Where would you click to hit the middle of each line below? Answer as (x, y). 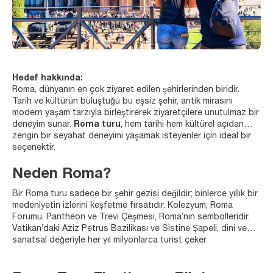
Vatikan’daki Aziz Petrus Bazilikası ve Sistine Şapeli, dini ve (129, 229)
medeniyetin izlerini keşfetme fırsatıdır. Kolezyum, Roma (122, 206)
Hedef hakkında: (48, 78)
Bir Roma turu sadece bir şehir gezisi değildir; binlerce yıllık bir (135, 194)
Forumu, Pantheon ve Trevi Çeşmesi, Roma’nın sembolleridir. (131, 217)
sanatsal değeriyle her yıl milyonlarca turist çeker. (110, 240)
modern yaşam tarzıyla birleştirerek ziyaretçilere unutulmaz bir (136, 113)
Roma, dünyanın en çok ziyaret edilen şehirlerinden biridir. (126, 90)
